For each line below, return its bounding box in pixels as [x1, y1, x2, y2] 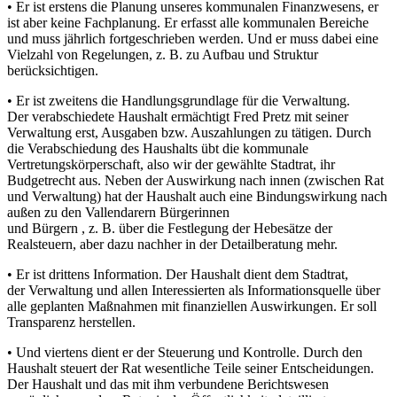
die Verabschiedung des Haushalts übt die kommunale [7, 140, 308, 156]
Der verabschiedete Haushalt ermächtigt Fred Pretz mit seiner [7, 108, 348, 124]
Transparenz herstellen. [7, 314, 136, 330]
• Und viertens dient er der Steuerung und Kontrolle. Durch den [7, 344, 362, 360]
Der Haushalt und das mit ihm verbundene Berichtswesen [7, 376, 329, 392]
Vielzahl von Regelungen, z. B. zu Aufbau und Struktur [7, 46, 318, 62]
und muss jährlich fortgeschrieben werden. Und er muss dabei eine [7, 30, 378, 46]
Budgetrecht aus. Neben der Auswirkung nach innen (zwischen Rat [7, 172, 384, 188]
